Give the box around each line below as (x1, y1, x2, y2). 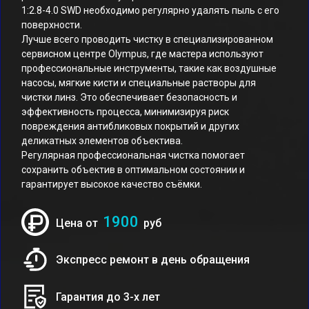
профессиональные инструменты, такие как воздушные (21, 63, 277, 74)
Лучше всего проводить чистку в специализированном (21, 34, 273, 45)
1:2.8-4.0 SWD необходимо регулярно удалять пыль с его (21, 5, 279, 16)
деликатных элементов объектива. (21, 135, 183, 146)
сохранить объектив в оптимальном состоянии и (21, 164, 245, 175)
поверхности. (21, 19, 82, 30)
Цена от (56, 217, 101, 230)
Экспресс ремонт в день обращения (56, 252, 250, 266)
